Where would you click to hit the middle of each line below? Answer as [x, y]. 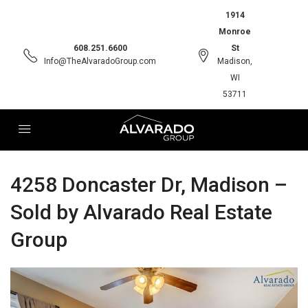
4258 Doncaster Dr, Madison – [149, 185]
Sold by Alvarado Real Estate [141, 212]
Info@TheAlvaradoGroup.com [100, 61]
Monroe [235, 32]
